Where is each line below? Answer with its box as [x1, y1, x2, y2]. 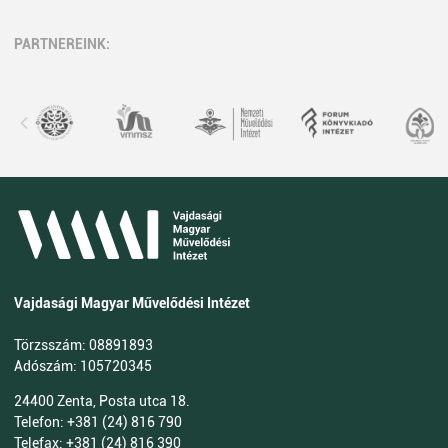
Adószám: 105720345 [14, 358, 152, 374]
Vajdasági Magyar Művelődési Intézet [14, 295, 250, 311]
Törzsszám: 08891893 [14, 337, 153, 353]
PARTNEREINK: [14, 36, 110, 52]
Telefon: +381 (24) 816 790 [14, 414, 182, 430]
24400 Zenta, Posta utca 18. [14, 393, 190, 409]
